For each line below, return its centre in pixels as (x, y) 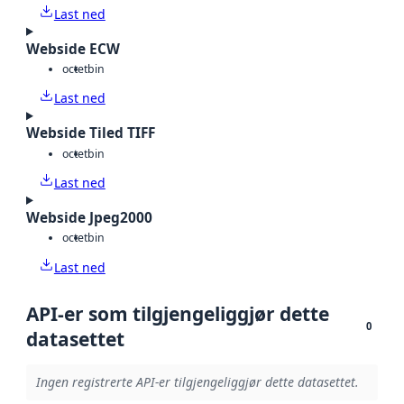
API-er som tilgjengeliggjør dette (178, 313)
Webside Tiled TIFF (91, 133)
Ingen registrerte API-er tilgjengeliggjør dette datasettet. (197, 382)
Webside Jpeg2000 (89, 217)
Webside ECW (73, 49)
